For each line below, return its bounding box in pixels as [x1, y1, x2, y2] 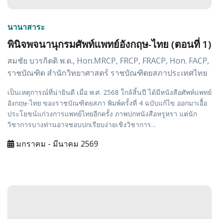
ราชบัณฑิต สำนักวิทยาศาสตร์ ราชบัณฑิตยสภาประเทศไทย [7, 67, 207, 79]
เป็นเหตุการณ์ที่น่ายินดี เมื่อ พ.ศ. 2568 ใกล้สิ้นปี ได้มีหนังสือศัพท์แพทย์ [7, 88, 212, 97]
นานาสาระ [7, 22, 45, 33]
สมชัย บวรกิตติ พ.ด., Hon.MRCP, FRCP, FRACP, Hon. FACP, [7, 55, 209, 66]
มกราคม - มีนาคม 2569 [14, 138, 98, 150]
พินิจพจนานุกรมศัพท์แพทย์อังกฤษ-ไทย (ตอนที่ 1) [7, 37, 211, 51]
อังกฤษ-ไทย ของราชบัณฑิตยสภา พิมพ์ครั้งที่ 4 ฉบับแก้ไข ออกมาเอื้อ [7, 98, 207, 108]
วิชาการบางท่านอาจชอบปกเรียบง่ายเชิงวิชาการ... [7, 120, 155, 130]
